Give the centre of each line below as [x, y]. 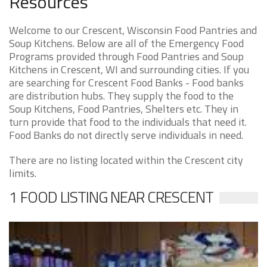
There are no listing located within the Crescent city [126, 160]
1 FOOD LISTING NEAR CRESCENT [111, 197]
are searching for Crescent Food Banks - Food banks [126, 83]
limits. [23, 173]
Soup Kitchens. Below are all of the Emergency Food [126, 43]
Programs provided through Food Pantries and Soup [126, 56]
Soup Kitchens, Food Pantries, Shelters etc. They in [124, 109]
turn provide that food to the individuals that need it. [128, 122]
